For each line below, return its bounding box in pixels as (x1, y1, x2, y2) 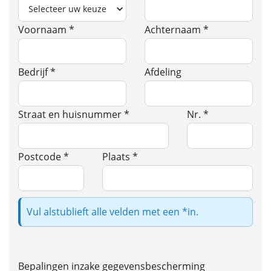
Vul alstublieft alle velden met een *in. (27, 205, 198, 219)
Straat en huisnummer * (18, 108, 129, 122)
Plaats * (102, 150, 139, 164)
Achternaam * (145, 23, 209, 37)
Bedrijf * (18, 65, 56, 79)
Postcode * (18, 150, 69, 164)
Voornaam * (18, 23, 74, 37)
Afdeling (145, 65, 181, 79)
